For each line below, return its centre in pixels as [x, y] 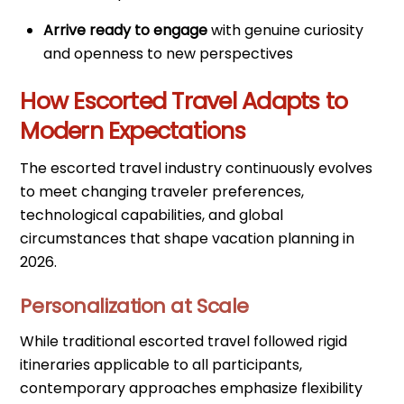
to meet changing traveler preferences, [162, 192]
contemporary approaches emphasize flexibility [192, 388]
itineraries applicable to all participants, [161, 365]
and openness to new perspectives [168, 54]
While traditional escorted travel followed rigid [184, 341]
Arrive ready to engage [125, 31]
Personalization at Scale [135, 307]
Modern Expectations [133, 130]
